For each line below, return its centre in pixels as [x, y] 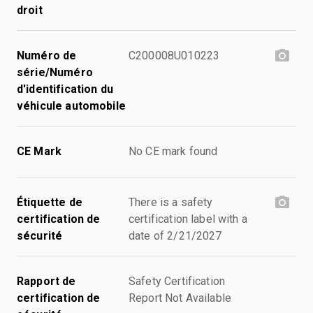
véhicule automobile [71, 105]
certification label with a [188, 219]
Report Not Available [180, 298]
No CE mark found [173, 151]
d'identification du [65, 89]
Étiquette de [50, 202]
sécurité [40, 235]
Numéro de [47, 55]
